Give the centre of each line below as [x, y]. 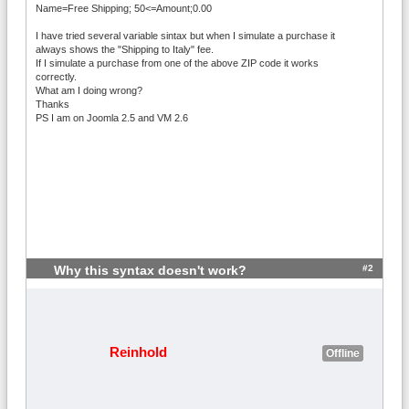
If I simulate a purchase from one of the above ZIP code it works [177, 63]
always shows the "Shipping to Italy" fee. [125, 49]
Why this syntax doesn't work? [150, 270]
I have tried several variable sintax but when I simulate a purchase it [185, 35]
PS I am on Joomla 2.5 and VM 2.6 [112, 117]
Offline [343, 353]
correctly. [56, 76]
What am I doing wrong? [89, 90]
